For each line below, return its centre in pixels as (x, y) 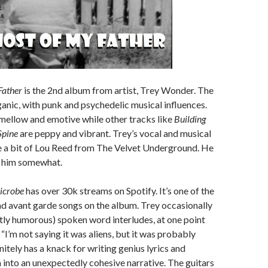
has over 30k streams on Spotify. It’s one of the (119, 191)
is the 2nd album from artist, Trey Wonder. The (118, 90)
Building (190, 119)
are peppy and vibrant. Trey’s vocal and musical (115, 133)
